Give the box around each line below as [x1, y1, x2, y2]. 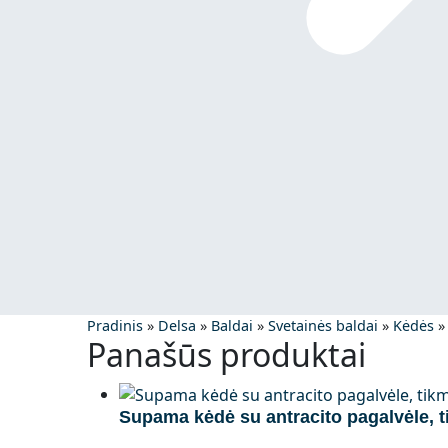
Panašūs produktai [87, 332, 366, 376]
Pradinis [87, 315, 143, 335]
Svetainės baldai [268, 315, 378, 335]
